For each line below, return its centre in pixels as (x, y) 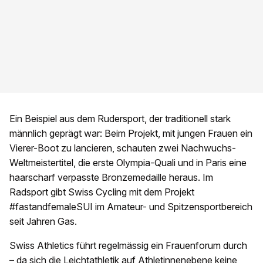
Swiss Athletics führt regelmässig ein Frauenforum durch (128, 246)
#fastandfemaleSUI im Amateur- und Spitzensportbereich (131, 207)
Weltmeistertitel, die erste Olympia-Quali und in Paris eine (128, 163)
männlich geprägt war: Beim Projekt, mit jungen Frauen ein (131, 134)
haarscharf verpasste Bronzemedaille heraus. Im (111, 178)
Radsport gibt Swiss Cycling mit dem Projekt (102, 192)
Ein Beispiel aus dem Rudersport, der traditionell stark (120, 119)
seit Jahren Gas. (43, 222)
